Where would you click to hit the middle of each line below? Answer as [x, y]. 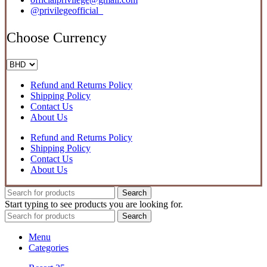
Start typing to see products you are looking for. [94, 204]
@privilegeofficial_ [67, 10]
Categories [49, 247]
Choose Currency [57, 37]
